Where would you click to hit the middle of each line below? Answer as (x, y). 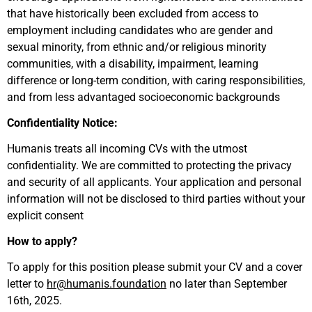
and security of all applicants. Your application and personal (154, 182)
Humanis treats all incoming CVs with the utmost (127, 149)
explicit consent (45, 216)
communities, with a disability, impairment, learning (133, 64)
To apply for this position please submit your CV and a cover (155, 267)
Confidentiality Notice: (62, 123)
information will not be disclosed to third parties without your (156, 199)
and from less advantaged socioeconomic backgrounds (143, 97)
